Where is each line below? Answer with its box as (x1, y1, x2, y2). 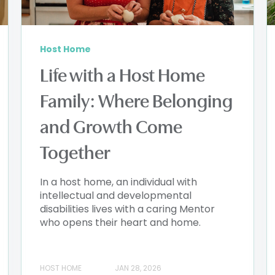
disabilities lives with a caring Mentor (40, 202, 215, 217)
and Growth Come (40, 117, 182, 138)
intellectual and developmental (40, 188, 192, 203)
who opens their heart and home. (40, 215, 201, 230)
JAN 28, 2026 (115, 262, 161, 273)
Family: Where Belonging (40, 91, 233, 112)
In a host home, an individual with (40, 175, 197, 190)
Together (40, 142, 110, 164)
